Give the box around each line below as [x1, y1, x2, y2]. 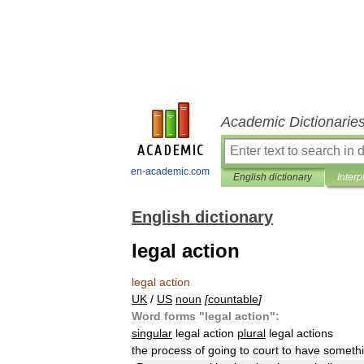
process [151, 344, 192, 357]
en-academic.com [131, 166, 210, 177]
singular [132, 327, 172, 340]
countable [208, 292, 258, 305]
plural [237, 327, 266, 340]
